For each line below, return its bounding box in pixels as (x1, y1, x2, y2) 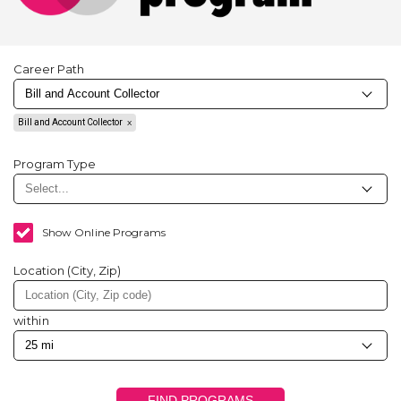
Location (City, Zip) (13, 263, 121, 277)
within (13, 313, 49, 328)
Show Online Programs (42, 226, 166, 239)
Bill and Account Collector (18, 117, 123, 127)
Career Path (13, 62, 84, 76)
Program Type (13, 157, 96, 171)
